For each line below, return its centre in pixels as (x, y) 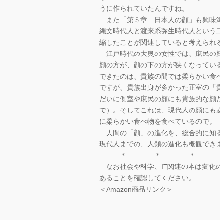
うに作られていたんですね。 (144, 8)
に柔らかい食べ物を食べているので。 (158, 121)
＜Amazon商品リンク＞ (136, 189)
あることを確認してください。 (147, 178)
